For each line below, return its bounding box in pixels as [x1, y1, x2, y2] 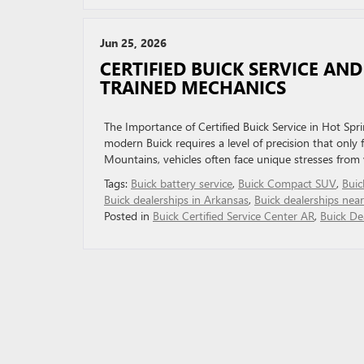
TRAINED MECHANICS [100, 76, 286, 98]
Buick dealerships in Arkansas [104, 192, 249, 207]
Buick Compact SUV [238, 175, 336, 191]
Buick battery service [131, 175, 232, 191]
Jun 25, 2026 [100, 35, 167, 50]
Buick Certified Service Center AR [153, 208, 314, 223]
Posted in [104, 208, 153, 223]
